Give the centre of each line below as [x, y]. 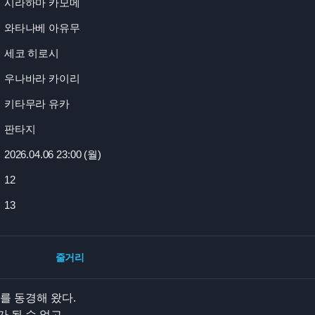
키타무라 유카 [37, 103]
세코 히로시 [31, 53]
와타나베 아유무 [42, 27]
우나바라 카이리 [42, 78]
